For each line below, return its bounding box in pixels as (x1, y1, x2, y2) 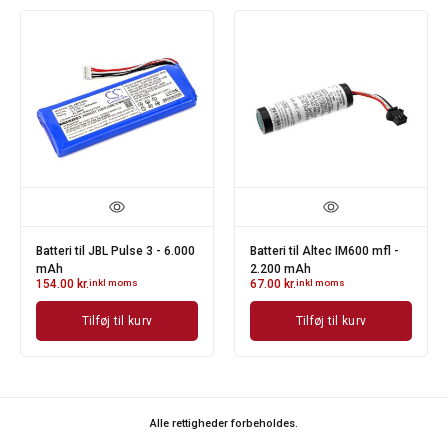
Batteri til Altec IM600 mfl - (250, 243, 399, 258)
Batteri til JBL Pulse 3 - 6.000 (36, 243, 195, 258)
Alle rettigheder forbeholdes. (150, 416, 298, 430)
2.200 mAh (250, 261, 311, 276)
